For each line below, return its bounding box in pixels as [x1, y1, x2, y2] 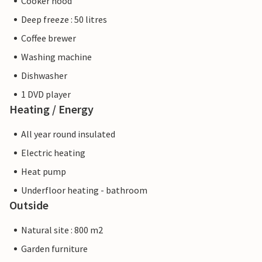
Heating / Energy [9, 102, 94, 117]
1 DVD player [21, 88, 71, 101]
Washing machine [21, 51, 92, 63]
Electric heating [21, 147, 85, 159]
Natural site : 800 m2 [21, 224, 103, 236]
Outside [9, 198, 49, 213]
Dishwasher [21, 70, 67, 82]
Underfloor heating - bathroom [21, 184, 147, 196]
